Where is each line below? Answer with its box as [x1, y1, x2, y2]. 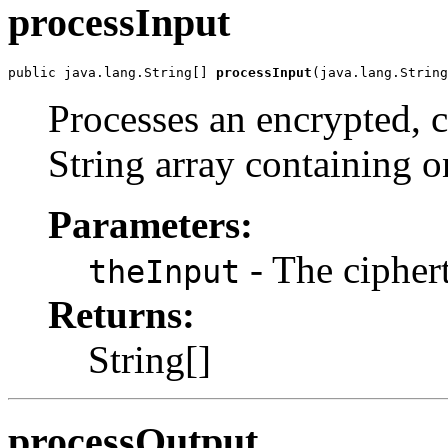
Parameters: [48, 202, 253, 246]
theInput [88, 253, 240, 290]
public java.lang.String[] [8, 64, 216, 80]
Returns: [48, 292, 195, 336]
